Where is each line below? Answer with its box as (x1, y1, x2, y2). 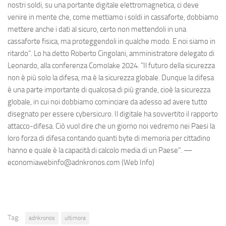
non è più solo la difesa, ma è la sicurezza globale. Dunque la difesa (8, 73, 214, 82)
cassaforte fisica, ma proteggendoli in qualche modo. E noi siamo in (8, 36, 215, 46)
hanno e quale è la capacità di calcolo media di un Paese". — (8, 145, 192, 155)
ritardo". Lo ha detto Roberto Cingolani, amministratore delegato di (8, 48, 214, 58)
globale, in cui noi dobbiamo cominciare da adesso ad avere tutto (8, 97, 207, 106)
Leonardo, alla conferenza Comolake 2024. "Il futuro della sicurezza (8, 61, 215, 70)
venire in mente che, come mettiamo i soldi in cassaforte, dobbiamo (8, 12, 218, 22)
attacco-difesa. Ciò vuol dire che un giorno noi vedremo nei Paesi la (8, 121, 215, 131)
